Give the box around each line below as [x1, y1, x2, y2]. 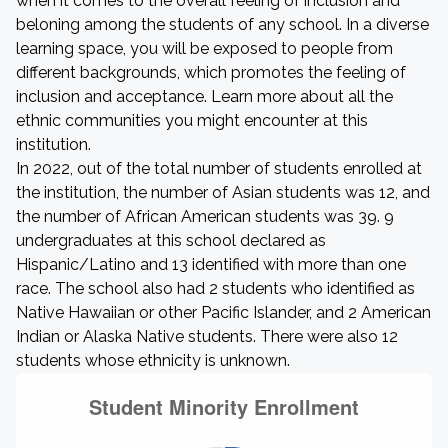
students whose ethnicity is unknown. [16, 351, 290, 370]
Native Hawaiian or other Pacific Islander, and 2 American [16, 303, 431, 322]
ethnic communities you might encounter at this [16, 111, 368, 130]
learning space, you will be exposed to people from [16, 39, 393, 58]
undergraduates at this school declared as [16, 231, 326, 250]
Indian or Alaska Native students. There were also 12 [16, 327, 398, 346]
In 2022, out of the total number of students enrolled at [16, 159, 422, 178]
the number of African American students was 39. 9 [16, 207, 394, 226]
